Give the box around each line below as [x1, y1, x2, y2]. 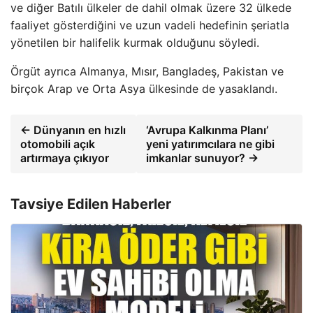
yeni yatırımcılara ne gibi [146, 137, 275, 151]
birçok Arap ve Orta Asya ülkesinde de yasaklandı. [10, 82, 277, 96]
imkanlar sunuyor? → [146, 151, 259, 165]
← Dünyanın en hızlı [20, 123, 126, 137]
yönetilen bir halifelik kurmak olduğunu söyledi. [10, 36, 259, 50]
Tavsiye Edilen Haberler [10, 196, 171, 212]
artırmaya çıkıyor [20, 151, 109, 165]
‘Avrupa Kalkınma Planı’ [146, 123, 269, 137]
